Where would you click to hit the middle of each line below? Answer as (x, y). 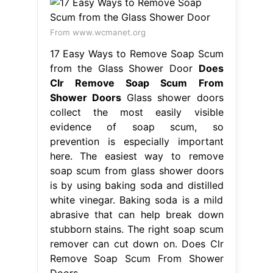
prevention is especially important (136, 141)
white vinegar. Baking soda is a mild (136, 200)
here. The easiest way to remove (136, 156)
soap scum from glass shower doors (136, 170)
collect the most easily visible (136, 112)
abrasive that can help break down (136, 214)
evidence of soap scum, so (136, 126)
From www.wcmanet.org (97, 32)
